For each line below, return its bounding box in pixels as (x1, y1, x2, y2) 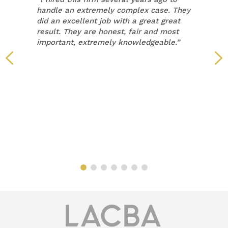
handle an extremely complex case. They (37, 5, 191, 15)
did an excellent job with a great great (37, 16, 181, 25)
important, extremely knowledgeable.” (37, 37, 180, 47)
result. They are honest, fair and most (37, 26, 179, 36)
